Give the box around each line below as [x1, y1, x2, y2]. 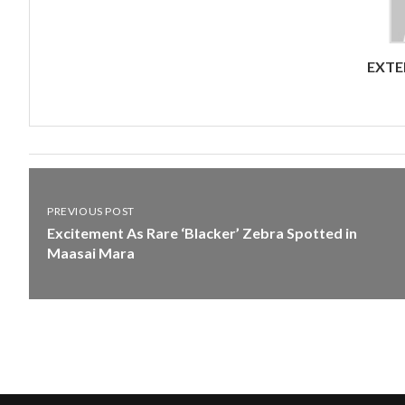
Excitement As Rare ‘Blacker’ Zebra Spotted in [47, 223, 357, 241]
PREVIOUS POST [47, 203, 135, 218]
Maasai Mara [47, 243, 135, 261]
